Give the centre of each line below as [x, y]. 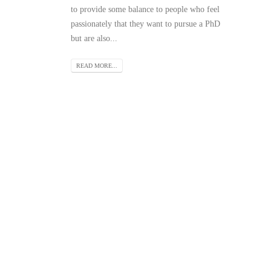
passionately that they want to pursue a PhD [145, 24]
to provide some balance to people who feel [145, 9]
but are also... [94, 38]
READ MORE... [97, 66]
